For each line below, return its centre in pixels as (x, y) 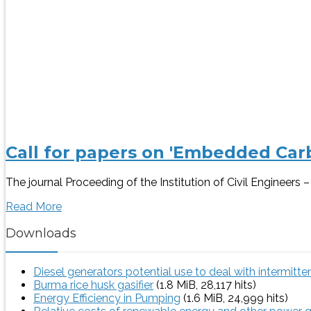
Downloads (41, 234)
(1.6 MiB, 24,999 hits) (234, 299)
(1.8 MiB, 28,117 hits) (205, 285)
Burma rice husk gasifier (93, 285)
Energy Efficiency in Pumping (107, 299)
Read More (34, 207)
